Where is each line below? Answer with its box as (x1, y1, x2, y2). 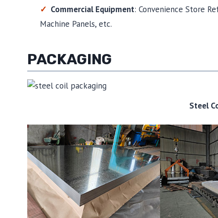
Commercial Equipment (50, 4, 134, 15)
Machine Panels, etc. (39, 18, 112, 30)
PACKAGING (27, 51, 112, 69)
